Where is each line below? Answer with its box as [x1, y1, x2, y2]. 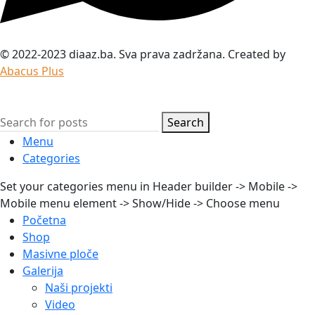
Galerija [22, 262, 63, 278]
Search [167, 114, 204, 130]
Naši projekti [45, 279, 112, 295]
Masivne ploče [22, 245, 98, 262]
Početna [22, 212, 66, 228]
